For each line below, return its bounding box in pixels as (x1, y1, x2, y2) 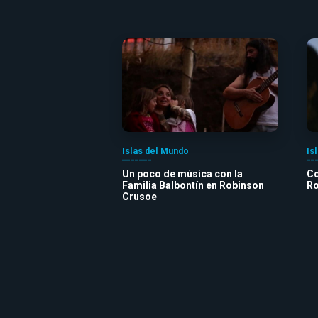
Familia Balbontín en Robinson (122, 179, 264, 191)
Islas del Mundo (122, 146, 189, 156)
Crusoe (122, 190, 157, 202)
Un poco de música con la (122, 168, 243, 180)
